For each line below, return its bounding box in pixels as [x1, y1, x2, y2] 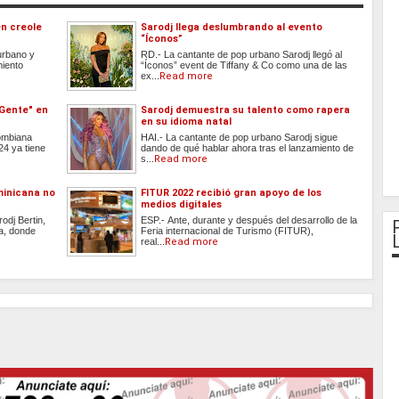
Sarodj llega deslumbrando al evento [141, 21, 323, 34]
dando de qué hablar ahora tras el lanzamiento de [141, 142, 354, 154]
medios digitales [141, 199, 223, 211]
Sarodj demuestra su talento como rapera [141, 104, 351, 117]
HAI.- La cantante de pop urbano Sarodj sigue [141, 132, 338, 143]
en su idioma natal [141, 116, 232, 128]
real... [141, 236, 166, 248]
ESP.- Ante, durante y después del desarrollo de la [141, 215, 358, 226]
